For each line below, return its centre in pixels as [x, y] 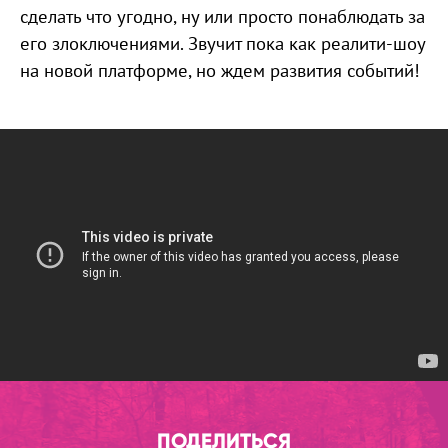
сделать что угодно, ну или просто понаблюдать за [222, 16]
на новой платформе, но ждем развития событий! [220, 70]
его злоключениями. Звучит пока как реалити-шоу [222, 43]
